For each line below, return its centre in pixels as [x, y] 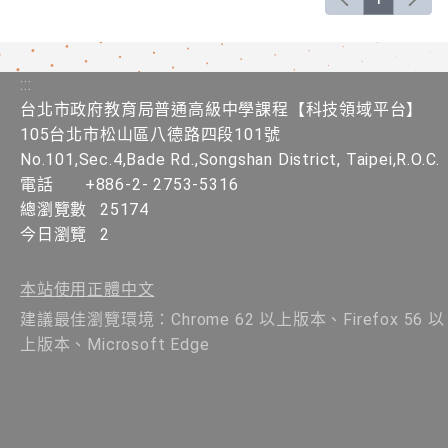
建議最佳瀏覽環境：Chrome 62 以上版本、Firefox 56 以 [232, 320]
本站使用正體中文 [87, 290]
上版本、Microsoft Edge [115, 345]
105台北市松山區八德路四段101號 [150, 135]
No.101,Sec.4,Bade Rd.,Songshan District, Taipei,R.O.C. [230, 160]
